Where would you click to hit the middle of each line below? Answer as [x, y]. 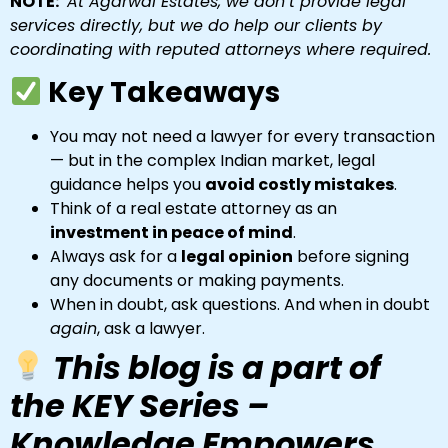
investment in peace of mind [171, 233]
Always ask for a [115, 257]
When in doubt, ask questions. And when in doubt [240, 305]
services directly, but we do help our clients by [196, 25]
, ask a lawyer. [151, 329]
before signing [351, 257]
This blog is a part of [217, 368]
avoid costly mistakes [299, 185]
